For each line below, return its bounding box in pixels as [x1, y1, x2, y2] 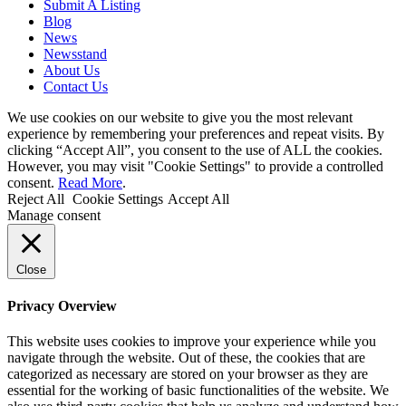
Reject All [7, 190, 64, 207]
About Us [43, 62, 100, 78]
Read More [58, 174, 122, 190]
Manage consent [7, 207, 101, 223]
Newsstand [43, 45, 107, 62]
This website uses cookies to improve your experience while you [7, 333, 376, 350]
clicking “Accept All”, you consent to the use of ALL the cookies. [7, 141, 382, 158]
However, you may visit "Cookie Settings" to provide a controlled [7, 158, 383, 174]
